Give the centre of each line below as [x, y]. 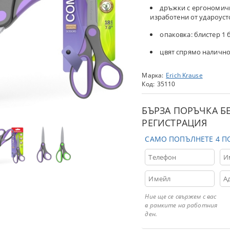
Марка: [153, 75]
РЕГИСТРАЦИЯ [175, 122]
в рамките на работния [181, 205]
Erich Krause [184, 75]
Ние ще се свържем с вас [181, 196]
